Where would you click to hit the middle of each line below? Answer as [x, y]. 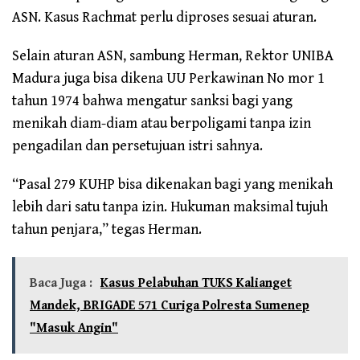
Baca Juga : [61, 284]
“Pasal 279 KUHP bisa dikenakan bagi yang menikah [172, 185]
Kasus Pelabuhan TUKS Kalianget [196, 284]
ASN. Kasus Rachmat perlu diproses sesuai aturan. [164, 18]
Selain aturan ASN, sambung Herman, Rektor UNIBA [173, 56]
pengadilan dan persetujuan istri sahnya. [137, 146]
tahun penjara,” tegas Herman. [107, 230]
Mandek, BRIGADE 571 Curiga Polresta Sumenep [170, 306]
